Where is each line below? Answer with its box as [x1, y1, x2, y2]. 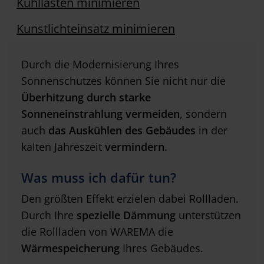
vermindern [105, 140, 164, 154]
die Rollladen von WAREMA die [21, 225, 173, 239]
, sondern [180, 107, 227, 121]
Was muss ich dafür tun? [21, 169, 176, 187]
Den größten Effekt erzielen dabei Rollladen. [21, 192, 239, 206]
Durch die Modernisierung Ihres [21, 57, 179, 72]
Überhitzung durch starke [21, 90, 151, 105]
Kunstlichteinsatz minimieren [16, 21, 175, 37]
